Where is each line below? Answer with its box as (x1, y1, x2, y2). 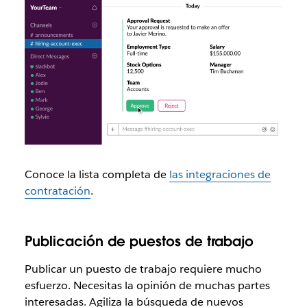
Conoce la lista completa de (24, 167, 169, 182)
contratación (24, 183, 90, 198)
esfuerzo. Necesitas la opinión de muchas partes (24, 278, 270, 293)
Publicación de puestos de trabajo (24, 232, 254, 250)
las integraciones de (169, 167, 271, 182)
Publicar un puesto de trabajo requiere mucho (24, 261, 262, 276)
